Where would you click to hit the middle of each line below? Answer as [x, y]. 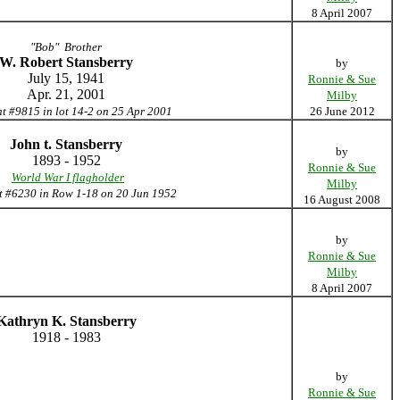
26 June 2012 [342, 111]
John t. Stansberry [66, 144]
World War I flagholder [68, 177]
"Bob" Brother [66, 47]
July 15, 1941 [66, 78]
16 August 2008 [342, 200]
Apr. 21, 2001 [66, 94]
